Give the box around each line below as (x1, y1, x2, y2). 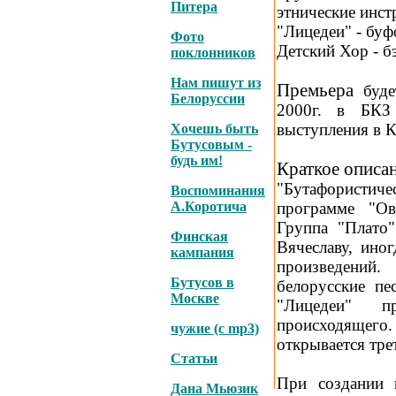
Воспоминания (171, 183, 265, 198)
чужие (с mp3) (171, 321, 259, 336)
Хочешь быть (171, 121, 258, 136)
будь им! (171, 153, 223, 168)
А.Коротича (171, 199, 247, 214)
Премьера (277, 80, 354, 100)
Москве (171, 291, 219, 306)
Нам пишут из (171, 75, 261, 90)
